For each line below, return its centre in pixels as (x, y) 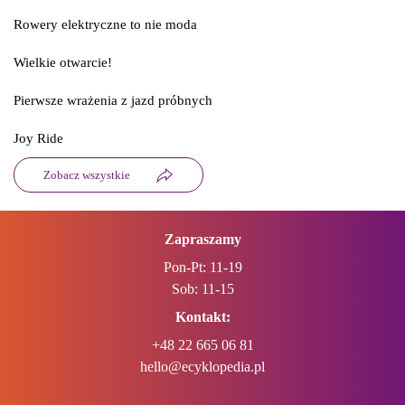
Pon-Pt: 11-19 (202, 267)
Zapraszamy (202, 239)
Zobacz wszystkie (87, 175)
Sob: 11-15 (202, 289)
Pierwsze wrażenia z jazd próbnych (113, 100)
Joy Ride (38, 138)
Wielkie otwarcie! (63, 62)
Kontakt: (202, 317)
